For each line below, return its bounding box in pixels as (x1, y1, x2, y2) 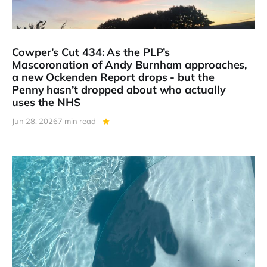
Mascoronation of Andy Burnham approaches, (12, 57, 247, 72)
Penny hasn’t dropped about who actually (12, 82, 226, 97)
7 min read (58, 116, 96, 126)
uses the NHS (12, 95, 81, 109)
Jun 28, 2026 (12, 116, 58, 126)
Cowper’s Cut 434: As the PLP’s (12, 45, 170, 59)
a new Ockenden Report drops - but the (12, 70, 215, 84)
